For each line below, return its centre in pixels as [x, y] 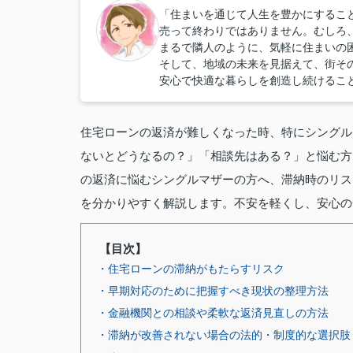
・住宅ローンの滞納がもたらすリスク [191, 269]
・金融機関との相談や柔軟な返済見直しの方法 [213, 313]
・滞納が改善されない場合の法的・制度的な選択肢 [224, 335]
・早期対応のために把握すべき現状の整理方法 [213, 291]
